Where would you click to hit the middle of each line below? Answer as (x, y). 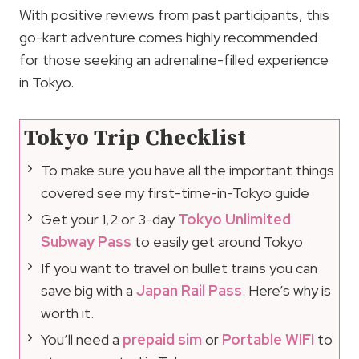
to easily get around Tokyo (217, 242)
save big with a (89, 291)
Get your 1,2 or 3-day (109, 220)
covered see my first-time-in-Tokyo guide (175, 193)
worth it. (67, 313)
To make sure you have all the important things (188, 171)
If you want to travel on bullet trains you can (179, 268)
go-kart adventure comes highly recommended (168, 37)
